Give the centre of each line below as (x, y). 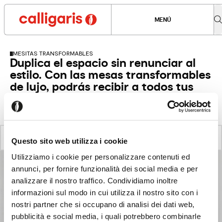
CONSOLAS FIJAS (160, 138)
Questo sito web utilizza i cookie (70, 141)
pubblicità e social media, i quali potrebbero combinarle (106, 216)
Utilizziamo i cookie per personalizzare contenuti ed (101, 157)
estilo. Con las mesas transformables (110, 75)
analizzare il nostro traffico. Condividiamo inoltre (95, 180)
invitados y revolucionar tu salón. (102, 99)
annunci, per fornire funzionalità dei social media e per (105, 168)
